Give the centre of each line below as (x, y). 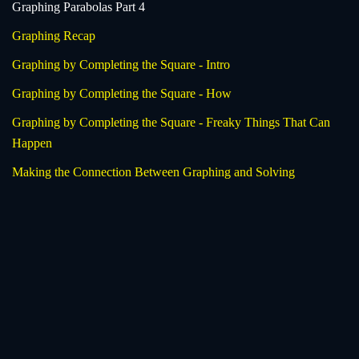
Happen (32, 143)
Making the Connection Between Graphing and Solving (153, 171)
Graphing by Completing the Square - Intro (121, 64)
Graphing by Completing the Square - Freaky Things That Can (171, 122)
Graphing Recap (54, 35)
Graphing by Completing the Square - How (122, 93)
